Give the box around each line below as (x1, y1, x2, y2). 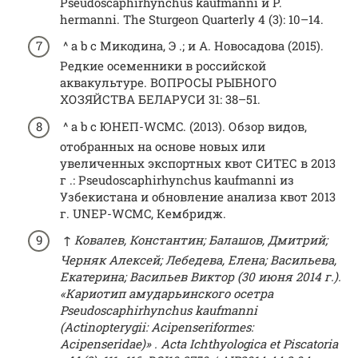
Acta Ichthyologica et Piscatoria (161, 336, 338, 352)
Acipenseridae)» (60, 336, 151, 352)
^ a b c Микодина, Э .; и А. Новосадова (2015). (60, 38, 324, 54)
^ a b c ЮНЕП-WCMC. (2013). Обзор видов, (60, 117, 307, 134)
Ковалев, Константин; (74, 232, 209, 248)
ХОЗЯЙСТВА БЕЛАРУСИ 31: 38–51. (60, 91, 261, 107)
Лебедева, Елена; (165, 252, 270, 268)
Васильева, (270, 252, 336, 268)
